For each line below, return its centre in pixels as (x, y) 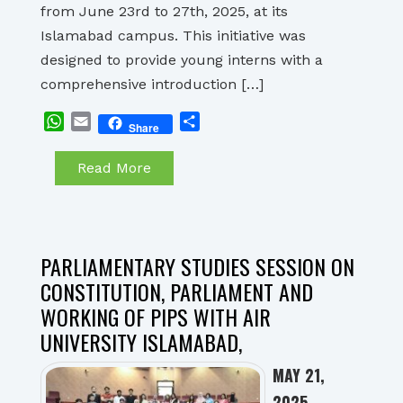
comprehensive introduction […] (152, 84)
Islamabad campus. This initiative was (173, 36)
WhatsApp (99, 121)
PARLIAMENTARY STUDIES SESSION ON (197, 266)
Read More (114, 168)
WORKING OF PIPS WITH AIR (156, 317)
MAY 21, (299, 375)
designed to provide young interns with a (182, 60)
